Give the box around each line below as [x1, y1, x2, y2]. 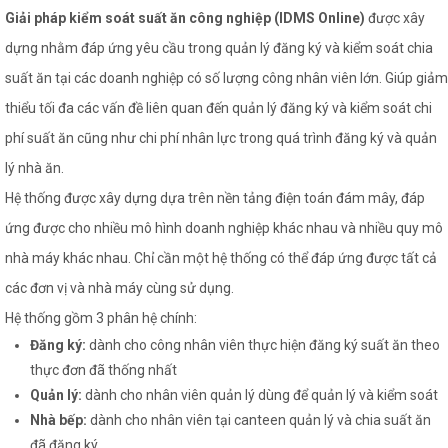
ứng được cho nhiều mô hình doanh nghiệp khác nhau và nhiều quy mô [5, 220, 443, 236]
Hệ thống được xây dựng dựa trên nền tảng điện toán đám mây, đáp [5, 190, 425, 206]
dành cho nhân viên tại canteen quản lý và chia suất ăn [87, 412, 431, 428]
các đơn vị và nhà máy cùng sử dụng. [5, 280, 234, 296]
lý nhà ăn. [5, 160, 64, 176]
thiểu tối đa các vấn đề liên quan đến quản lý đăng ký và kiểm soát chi [5, 100, 432, 116]
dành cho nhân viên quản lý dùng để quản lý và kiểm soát [82, 387, 438, 403]
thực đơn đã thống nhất [30, 362, 177, 378]
